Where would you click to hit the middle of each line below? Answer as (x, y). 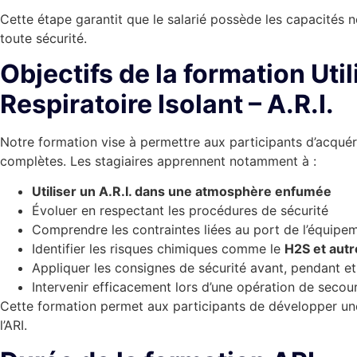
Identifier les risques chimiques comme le (158, 249)
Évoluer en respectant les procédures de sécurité (180, 211)
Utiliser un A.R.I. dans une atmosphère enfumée (182, 192)
